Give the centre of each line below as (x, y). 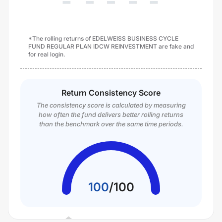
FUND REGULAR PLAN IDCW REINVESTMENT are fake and (111, 46)
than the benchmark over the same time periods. (111, 124)
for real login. (47, 54)
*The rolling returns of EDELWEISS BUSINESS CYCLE (103, 38)
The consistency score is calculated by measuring (111, 105)
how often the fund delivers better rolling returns (111, 114)
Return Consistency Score (111, 93)
